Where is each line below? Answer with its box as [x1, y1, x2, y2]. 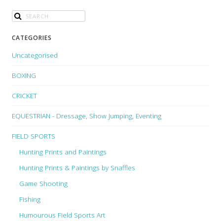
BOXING [12, 71, 36, 80]
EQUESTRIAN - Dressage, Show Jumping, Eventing [12, 111, 161, 121]
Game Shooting [19, 179, 68, 188]
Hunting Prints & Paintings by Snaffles [19, 163, 135, 173]
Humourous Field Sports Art [19, 210, 106, 220]
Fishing [19, 194, 40, 204]
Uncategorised [12, 50, 58, 60]
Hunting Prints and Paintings [19, 147, 107, 157]
